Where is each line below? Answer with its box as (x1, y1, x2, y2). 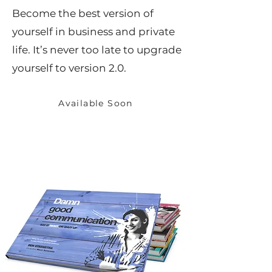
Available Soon (58, 98, 133, 109)
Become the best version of (12, 7, 154, 19)
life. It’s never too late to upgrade (12, 44, 182, 56)
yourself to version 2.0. (12, 62, 129, 74)
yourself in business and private (12, 25, 175, 38)
